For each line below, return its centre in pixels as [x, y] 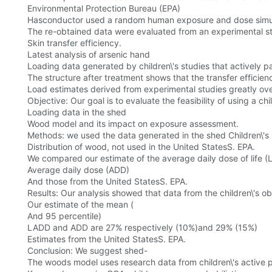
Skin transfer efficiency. [74, 43]
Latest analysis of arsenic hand [89, 55]
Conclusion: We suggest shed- [87, 251]
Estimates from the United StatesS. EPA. [107, 239]
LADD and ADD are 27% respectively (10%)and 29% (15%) [142, 228]
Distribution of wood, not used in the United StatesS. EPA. [141, 147]
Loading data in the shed [77, 112]
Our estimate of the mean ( [80, 205]
